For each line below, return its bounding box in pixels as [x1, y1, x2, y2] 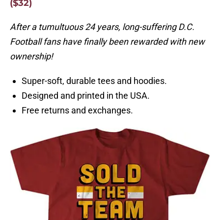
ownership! [10, 51, 55, 62]
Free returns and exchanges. [22, 105, 133, 116]
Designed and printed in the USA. [22, 90, 150, 101]
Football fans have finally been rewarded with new [10, 36, 205, 47]
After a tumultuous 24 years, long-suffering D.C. [10, 22, 194, 32]
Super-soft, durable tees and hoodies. [22, 76, 167, 86]
